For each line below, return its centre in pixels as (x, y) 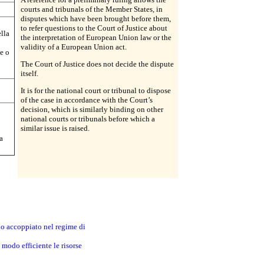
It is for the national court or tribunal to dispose (96, 90)
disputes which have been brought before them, (96, 19)
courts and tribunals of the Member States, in (92, 9)
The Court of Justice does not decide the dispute (97, 64)
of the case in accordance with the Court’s (87, 100)
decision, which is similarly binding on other (92, 109)
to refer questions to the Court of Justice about (94, 28)
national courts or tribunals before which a (88, 119)
